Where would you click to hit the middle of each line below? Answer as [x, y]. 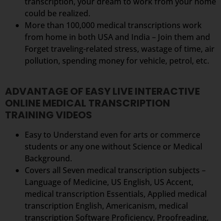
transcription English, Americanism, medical [106, 206]
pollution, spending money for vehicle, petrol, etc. [117, 61]
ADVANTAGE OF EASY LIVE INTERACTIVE [102, 92]
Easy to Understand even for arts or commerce [112, 135]
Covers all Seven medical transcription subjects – [115, 170]
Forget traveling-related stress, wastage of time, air [120, 49]
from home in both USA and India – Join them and [117, 37]
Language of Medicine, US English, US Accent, [109, 182]
